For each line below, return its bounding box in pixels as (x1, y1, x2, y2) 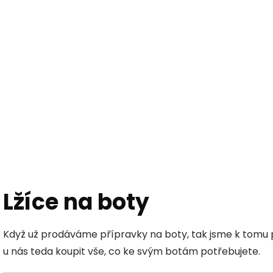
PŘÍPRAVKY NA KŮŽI (144, 87, 243, 101)
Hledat (223, 47, 251, 60)
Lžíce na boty (3, 186, 149, 218)
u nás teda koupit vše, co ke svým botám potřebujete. (3, 244, 263, 258)
